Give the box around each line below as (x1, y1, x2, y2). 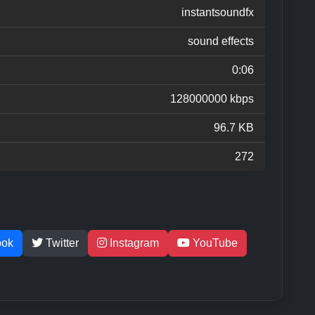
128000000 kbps (170, 92, 254, 105)
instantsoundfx (181, 6, 254, 18)
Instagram (107, 236, 159, 249)
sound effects (188, 34, 254, 47)
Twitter (43, 236, 79, 249)
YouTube (190, 236, 238, 249)
